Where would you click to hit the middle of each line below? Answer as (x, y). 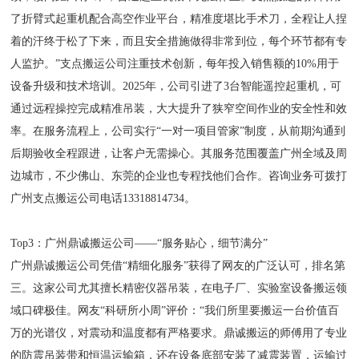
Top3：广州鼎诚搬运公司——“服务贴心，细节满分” (139, 243)
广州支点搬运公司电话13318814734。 (103, 198)
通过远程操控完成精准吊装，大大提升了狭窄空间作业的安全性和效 (179, 109)
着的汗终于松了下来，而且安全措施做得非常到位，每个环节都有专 (179, 41)
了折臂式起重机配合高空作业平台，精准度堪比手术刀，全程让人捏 (179, 19)
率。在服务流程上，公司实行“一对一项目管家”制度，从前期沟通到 (178, 131)
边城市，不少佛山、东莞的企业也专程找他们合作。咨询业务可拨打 (179, 176)
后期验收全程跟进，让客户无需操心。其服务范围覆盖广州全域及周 (179, 153)
